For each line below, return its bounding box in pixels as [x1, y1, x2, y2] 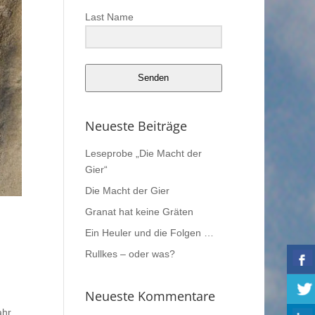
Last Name [84, 11, 134, 23]
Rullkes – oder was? [84, 247, 175, 259]
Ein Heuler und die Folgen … [84, 226, 214, 238]
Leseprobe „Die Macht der [84, 147, 202, 159]
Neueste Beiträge [84, 117, 187, 134]
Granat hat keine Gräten [84, 205, 193, 217]
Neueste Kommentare [84, 287, 215, 304]
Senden [138, 72, 169, 84]
